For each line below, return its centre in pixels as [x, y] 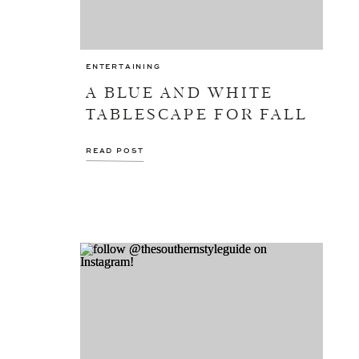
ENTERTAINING [123, 67]
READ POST [115, 151]
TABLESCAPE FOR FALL [197, 115]
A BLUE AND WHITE [179, 94]
